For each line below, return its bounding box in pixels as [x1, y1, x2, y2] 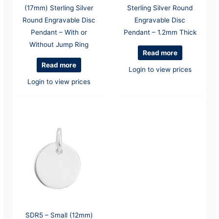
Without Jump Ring [29, 40, 89, 48]
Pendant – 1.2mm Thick [123, 28, 197, 36]
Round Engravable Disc [22, 16, 96, 24]
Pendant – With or [31, 28, 88, 36]
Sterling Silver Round [127, 3, 193, 12]
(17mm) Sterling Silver [24, 3, 94, 12]
